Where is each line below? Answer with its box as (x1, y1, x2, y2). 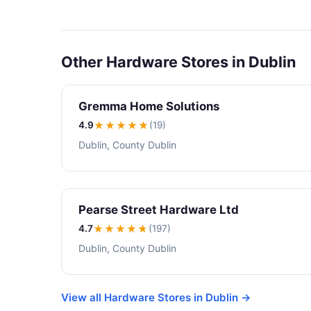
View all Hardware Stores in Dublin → (61, 291, 251, 305)
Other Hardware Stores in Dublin (61, 52, 296, 71)
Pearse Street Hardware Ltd (78, 203, 239, 217)
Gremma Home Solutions (78, 99, 219, 113)
